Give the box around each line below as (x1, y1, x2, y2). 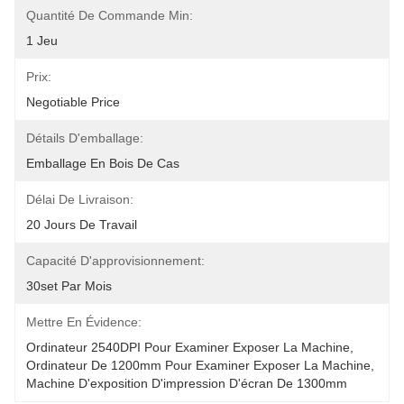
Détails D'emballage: (26, 131, 143, 145)
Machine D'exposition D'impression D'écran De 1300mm (26, 376, 347, 390)
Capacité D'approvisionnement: (26, 253, 205, 268)
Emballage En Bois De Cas (26, 156, 179, 170)
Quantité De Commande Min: (26, 8, 193, 23)
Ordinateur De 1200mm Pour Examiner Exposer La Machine (26, 358, 371, 372)
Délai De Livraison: (26, 192, 133, 207)
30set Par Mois (26, 279, 112, 293)
